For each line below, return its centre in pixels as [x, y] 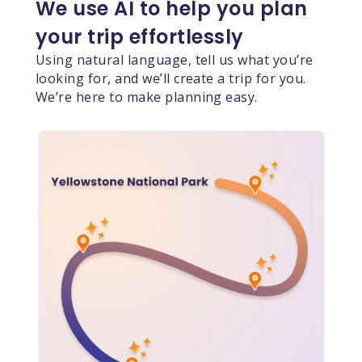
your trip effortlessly [139, 36]
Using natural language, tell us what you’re [174, 59]
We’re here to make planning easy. [146, 97]
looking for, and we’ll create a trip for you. [170, 78]
